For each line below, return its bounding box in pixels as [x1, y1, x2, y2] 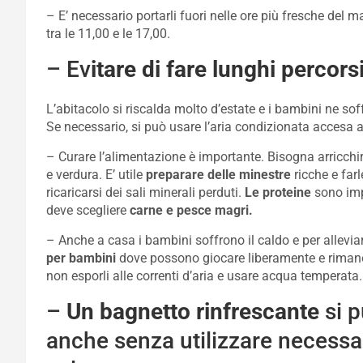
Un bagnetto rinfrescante [66, 298, 319, 325]
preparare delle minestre [146, 167, 291, 182]
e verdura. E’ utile [46, 167, 146, 182]
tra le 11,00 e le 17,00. [46, 26, 170, 41]
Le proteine [245, 185, 311, 200]
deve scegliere [46, 203, 130, 218]
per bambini [46, 250, 116, 266]
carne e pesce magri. [130, 203, 253, 218]
